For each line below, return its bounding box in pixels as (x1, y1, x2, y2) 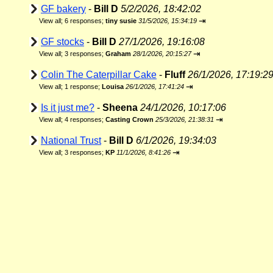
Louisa (102, 83, 126, 90)
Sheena (102, 102, 138, 113)
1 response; (65, 83, 102, 90)
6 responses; (65, 17, 105, 24)
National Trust (41, 135, 101, 146)
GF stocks (41, 37, 84, 47)
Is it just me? (41, 102, 94, 113)
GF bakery (41, 4, 86, 14)
